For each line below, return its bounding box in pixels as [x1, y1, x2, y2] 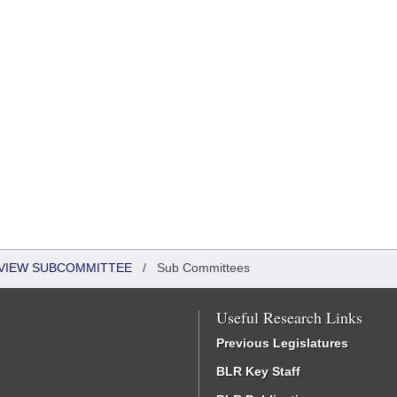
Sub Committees [157, 261, 250, 275]
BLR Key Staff [216, 364, 300, 378]
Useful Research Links [216, 307, 362, 328]
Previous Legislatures [216, 336, 348, 350]
